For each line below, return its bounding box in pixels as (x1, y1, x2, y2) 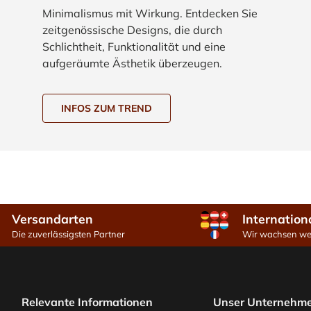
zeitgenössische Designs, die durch (42, 22, 223, 37)
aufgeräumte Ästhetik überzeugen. (42, 56, 223, 70)
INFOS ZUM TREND (61, 101, 153, 115)
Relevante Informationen (22, 294, 153, 309)
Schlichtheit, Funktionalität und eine (42, 39, 226, 53)
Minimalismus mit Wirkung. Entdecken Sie (42, 6, 258, 20)
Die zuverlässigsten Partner (11, 228, 125, 239)
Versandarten (11, 210, 93, 226)
